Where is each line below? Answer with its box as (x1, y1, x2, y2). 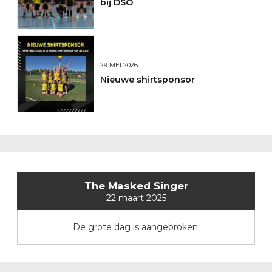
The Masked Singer (84, 179, 188, 192)
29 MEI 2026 (100, 61, 138, 69)
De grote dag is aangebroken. (72, 221, 200, 233)
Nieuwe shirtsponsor (100, 73, 195, 85)
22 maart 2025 (106, 192, 166, 203)
